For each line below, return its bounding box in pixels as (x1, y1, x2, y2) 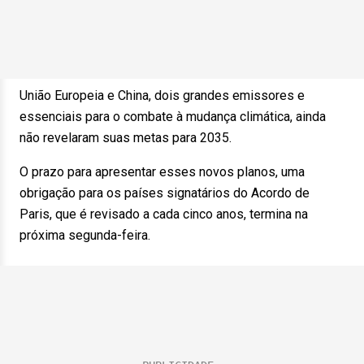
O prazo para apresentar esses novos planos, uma (19, 164, 305, 180)
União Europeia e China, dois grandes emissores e (19, 88, 305, 103)
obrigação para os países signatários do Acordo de (19, 185, 310, 201)
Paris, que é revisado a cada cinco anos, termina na (19, 206, 308, 222)
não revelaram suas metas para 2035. (19, 130, 232, 145)
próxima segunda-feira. (19, 227, 150, 243)
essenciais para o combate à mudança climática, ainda (19, 109, 326, 124)
